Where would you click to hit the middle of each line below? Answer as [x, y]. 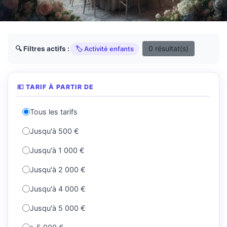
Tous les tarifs [54, 112]
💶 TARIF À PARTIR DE [55, 87]
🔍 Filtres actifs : [42, 49]
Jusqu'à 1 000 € [57, 150]
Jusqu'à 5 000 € [58, 208]
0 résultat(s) [168, 48]
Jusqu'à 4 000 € [58, 189]
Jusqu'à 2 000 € [58, 169]
